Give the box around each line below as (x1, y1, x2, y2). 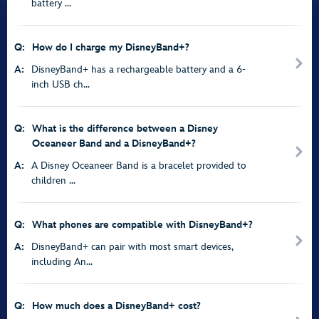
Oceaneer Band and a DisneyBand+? (32, 137, 196, 150)
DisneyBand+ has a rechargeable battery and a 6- (31, 63, 246, 75)
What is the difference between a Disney (32, 122, 218, 135)
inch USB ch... (31, 78, 90, 90)
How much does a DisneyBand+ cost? (32, 300, 201, 312)
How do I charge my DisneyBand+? (32, 41, 189, 53)
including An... (31, 256, 93, 268)
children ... (31, 174, 75, 187)
